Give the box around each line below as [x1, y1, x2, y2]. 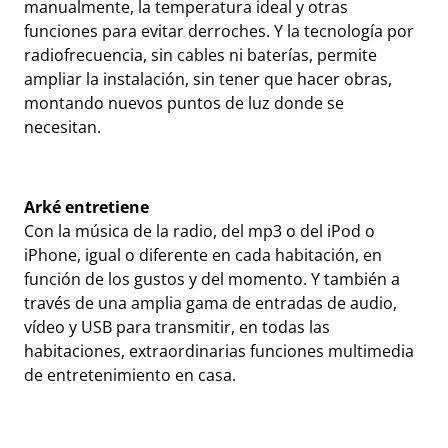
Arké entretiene [24, 196, 149, 218]
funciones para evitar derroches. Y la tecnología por [24, 20, 414, 42]
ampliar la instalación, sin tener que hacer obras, [24, 68, 392, 90]
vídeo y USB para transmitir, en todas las [24, 316, 330, 338]
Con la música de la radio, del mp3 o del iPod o [24, 220, 375, 242]
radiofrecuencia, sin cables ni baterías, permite [24, 44, 377, 66]
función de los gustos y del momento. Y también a [24, 268, 400, 290]
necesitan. [24, 116, 101, 138]
